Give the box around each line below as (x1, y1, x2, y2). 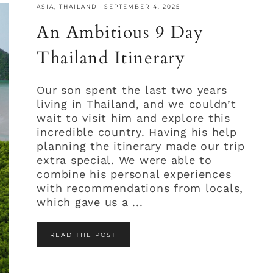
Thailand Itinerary (37, 46, 186, 69)
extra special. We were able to (37, 153, 212, 166)
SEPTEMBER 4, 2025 (104, 2, 181, 10)
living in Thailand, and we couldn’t (37, 97, 236, 110)
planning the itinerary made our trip (37, 139, 245, 152)
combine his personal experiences (37, 167, 232, 180)
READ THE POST (50, 230, 117, 239)
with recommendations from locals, (37, 181, 244, 194)
